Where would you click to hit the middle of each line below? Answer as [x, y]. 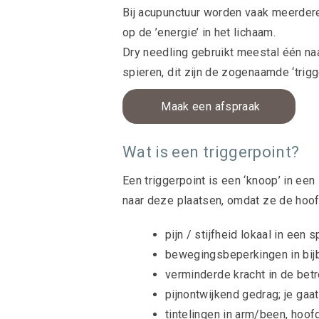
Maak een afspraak [209, 106]
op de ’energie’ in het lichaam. [199, 32]
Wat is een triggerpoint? [211, 152]
